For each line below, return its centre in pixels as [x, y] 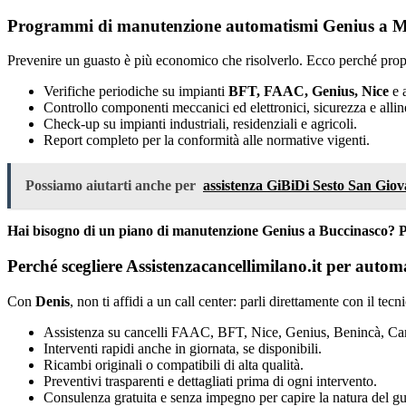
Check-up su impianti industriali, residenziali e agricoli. [200, 124]
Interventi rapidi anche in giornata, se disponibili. [183, 348]
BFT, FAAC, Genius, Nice [309, 92]
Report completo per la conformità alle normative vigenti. [207, 140]
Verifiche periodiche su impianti [136, 92]
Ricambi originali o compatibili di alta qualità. [174, 364]
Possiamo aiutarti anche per [111, 186]
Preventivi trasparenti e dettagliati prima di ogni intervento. [210, 381]
